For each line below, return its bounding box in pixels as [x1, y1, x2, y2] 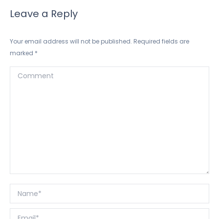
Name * [10, 185, 39, 196]
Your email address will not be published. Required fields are [10, 37, 189, 45]
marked [10, 49, 35, 57]
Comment [10, 67, 49, 79]
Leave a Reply [10, 7, 78, 21]
